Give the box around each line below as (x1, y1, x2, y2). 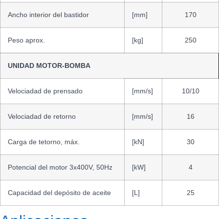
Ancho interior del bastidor (8, 11, 89, 19)
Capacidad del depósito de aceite (8, 189, 111, 197)
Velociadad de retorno (8, 112, 76, 121)
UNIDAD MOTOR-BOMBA (8, 62, 92, 70)
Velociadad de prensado (8, 87, 83, 95)
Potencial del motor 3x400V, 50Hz (8, 163, 112, 172)
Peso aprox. (8, 36, 45, 44)
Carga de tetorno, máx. (8, 138, 80, 146)
